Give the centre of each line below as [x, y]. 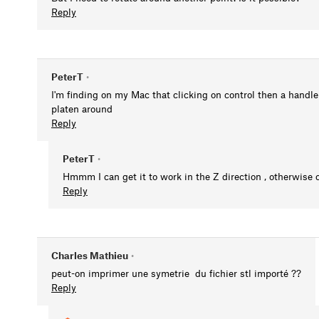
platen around [82, 109]
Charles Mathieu [90, 256]
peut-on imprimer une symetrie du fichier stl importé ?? [176, 273]
